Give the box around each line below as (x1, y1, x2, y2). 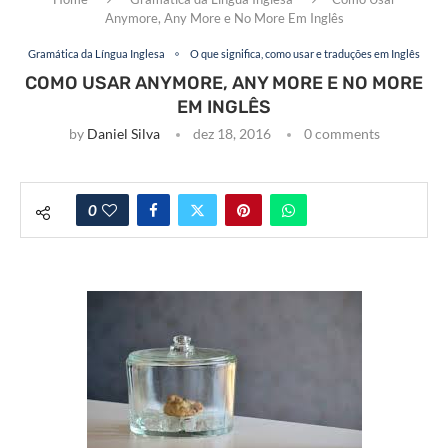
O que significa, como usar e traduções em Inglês (190, 47, 420, 61)
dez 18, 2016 (192, 125, 271, 143)
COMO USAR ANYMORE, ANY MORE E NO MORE (25, 72, 423, 95)
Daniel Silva (86, 125, 160, 143)
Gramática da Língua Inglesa (28, 47, 165, 61)
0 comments (303, 125, 380, 143)
